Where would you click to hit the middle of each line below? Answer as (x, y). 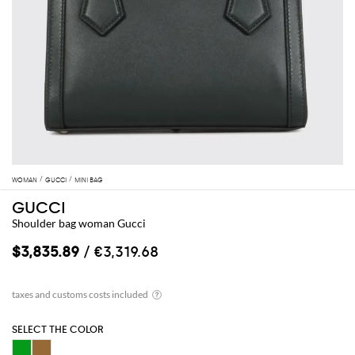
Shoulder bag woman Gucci (79, 223)
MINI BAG (89, 180)
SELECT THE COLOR (58, 330)
